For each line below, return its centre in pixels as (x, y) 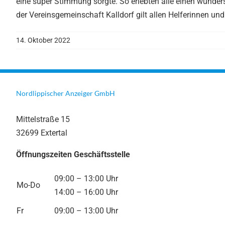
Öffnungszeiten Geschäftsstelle (73, 155)
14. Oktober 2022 (43, 40)
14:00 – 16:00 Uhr (86, 192)
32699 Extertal (42, 133)
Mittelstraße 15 (43, 120)
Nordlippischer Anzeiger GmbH (66, 93)
